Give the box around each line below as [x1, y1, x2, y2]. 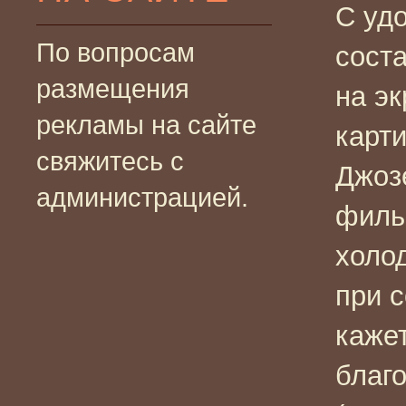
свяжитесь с [36, 146, 184, 176]
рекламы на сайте [36, 110, 256, 140]
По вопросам [36, 37, 195, 67]
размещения [36, 73, 189, 103]
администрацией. [36, 182, 248, 212]
